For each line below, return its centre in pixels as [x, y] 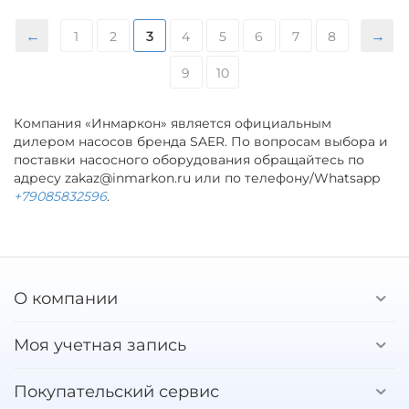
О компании [66, 298]
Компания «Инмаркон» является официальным [173, 123]
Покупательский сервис [116, 391]
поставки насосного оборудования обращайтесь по [189, 159]
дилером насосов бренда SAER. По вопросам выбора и [201, 141]
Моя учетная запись [100, 345]
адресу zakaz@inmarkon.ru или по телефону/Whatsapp [197, 178]
